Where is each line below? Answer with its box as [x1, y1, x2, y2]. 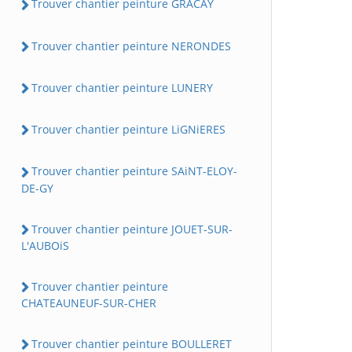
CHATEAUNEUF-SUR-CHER [21, 295, 156, 310]
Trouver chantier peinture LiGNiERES [31, 122, 225, 137]
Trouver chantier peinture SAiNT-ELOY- [31, 163, 237, 179]
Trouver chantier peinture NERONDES [31, 38, 231, 53]
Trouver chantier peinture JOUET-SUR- [31, 221, 233, 236]
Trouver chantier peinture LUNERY [31, 79, 213, 95]
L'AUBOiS [21, 237, 69, 253]
